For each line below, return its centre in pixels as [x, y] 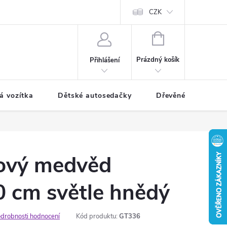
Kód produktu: [97, 216]
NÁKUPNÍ [178, 37]
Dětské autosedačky [95, 96]
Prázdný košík [158, 60]
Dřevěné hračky [184, 96]
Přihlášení [104, 60]
